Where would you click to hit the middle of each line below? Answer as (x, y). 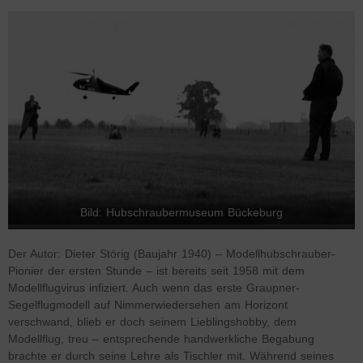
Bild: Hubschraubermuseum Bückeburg (181, 212)
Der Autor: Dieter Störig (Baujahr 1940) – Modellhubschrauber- (172, 254)
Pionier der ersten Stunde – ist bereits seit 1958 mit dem (156, 271)
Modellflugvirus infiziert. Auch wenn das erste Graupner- (154, 288)
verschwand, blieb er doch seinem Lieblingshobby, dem (152, 322)
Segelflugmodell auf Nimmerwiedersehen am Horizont (148, 305)
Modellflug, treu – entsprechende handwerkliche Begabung (161, 339)
